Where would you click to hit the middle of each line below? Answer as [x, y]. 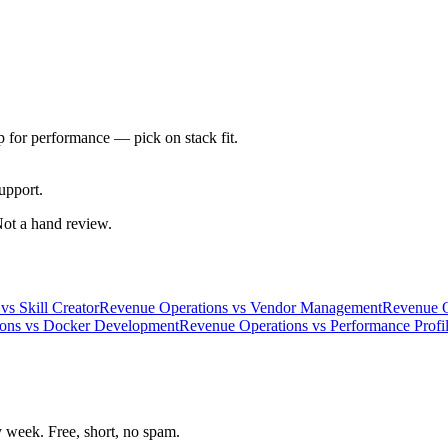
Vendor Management [316, 308]
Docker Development [111, 326]
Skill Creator [59, 308]
